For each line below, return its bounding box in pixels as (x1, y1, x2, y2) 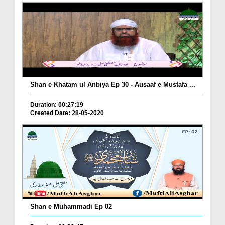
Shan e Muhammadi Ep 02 (30, 202, 112, 210)
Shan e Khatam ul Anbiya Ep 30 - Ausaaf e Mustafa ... (30, 81, 195, 89)
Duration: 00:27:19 (30, 101, 83, 109)
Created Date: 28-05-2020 (30, 109, 104, 117)
